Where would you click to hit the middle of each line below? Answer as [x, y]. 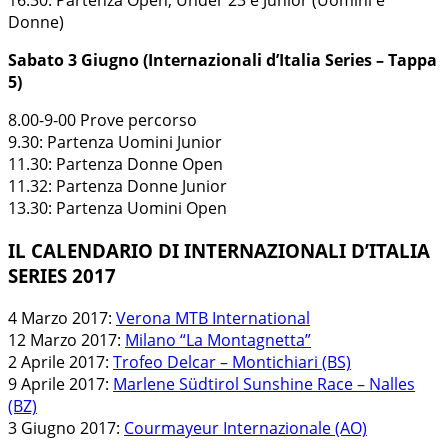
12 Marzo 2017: [66, 339]
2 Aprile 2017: [60, 361]
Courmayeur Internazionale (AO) [245, 427]
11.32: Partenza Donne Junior [117, 186]
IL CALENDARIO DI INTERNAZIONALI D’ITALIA [219, 250]
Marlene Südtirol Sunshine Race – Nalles [264, 383]
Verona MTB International [213, 317]
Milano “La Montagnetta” [218, 339]
